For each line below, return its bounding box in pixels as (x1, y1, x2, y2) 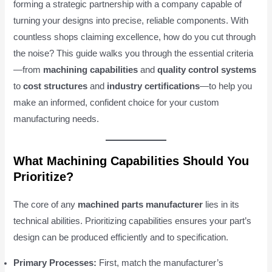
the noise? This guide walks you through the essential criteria (13, 49, 254, 59)
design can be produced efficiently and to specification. (13, 233, 229, 243)
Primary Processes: (13, 257, 97, 268)
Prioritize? (13, 170, 74, 184)
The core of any (13, 200, 78, 210)
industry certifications (107, 81, 200, 92)
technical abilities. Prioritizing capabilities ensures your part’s (13, 216, 252, 226)
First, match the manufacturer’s (97, 257, 224, 268)
